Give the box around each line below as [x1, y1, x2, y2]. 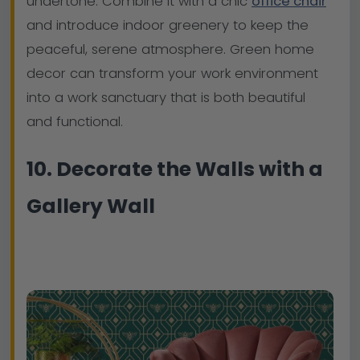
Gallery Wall [27, 191, 155, 220]
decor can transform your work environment [27, 64, 318, 84]
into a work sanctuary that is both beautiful [27, 88, 305, 108]
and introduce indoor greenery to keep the [27, 16, 309, 35]
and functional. [27, 112, 123, 132]
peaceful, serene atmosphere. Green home [27, 40, 314, 59]
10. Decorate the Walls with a [27, 154, 323, 183]
